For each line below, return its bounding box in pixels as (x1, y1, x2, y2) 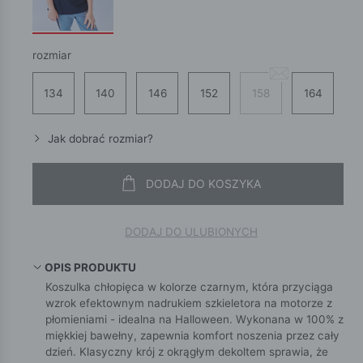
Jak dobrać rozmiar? (45, 131, 154, 145)
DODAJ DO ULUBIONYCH (125, 225, 258, 239)
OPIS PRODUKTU (45, 260, 137, 274)
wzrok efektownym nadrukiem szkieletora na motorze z (45, 296, 332, 310)
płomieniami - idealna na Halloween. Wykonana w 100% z (45, 312, 344, 326)
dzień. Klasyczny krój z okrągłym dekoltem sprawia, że (45, 344, 328, 358)
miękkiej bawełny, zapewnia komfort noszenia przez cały (45, 328, 340, 342)
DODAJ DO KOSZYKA (146, 177, 261, 191)
